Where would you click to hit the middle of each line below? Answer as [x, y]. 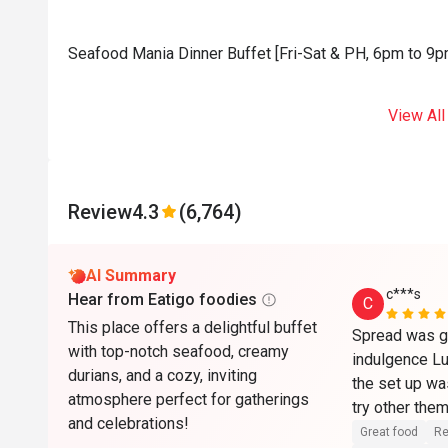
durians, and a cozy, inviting [162, 375]
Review [100, 212]
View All [416, 115]
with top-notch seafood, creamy [178, 351]
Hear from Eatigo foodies [162, 299]
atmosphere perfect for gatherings [188, 399]
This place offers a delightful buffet [192, 327]
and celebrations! [128, 423]
